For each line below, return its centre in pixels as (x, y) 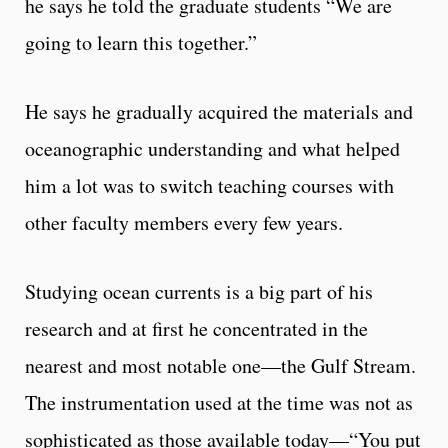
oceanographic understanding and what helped (212, 148)
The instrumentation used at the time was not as (219, 402)
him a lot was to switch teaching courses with (209, 185)
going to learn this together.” (141, 42)
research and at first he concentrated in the (196, 328)
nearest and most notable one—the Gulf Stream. (220, 365)
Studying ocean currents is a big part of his (199, 291)
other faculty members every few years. (184, 222)
